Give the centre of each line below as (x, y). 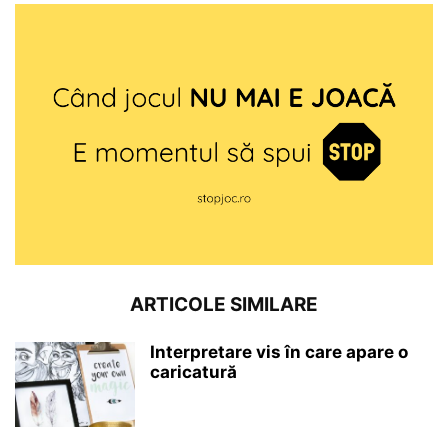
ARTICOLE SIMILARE (224, 305)
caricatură (193, 372)
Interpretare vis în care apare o (279, 352)
